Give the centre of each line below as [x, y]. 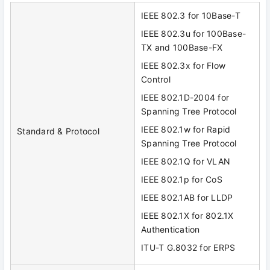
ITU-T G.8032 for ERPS [188, 247]
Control [156, 79]
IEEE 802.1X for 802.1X [187, 215]
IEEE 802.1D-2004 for [185, 97]
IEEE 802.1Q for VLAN [186, 161]
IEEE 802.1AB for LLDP [187, 197]
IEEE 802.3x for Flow [183, 65]
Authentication [171, 229]
